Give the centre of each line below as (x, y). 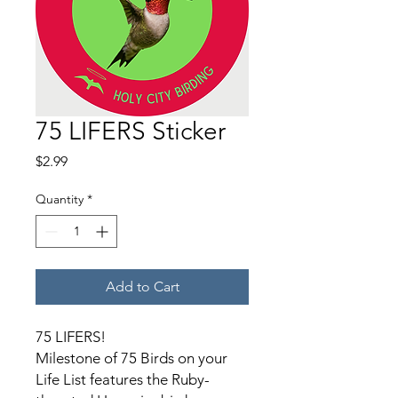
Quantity (60, 199)
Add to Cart (142, 286)
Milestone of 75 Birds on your (131, 358)
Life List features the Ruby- (123, 379)
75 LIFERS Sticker (131, 131)
